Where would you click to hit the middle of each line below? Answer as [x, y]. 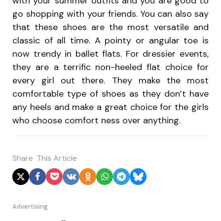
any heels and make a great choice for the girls [110, 107]
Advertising [30, 207]
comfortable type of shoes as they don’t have [110, 93]
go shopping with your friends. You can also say [110, 14]
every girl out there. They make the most [110, 80]
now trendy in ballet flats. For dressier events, [110, 54]
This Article [57, 158]
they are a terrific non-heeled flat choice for [110, 67]
